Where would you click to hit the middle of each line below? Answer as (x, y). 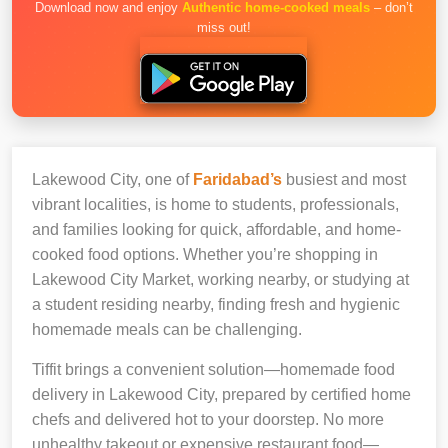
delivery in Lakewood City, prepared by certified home (221, 394)
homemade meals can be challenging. (167, 329)
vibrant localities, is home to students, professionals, (215, 204)
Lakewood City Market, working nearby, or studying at (220, 279)
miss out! (224, 27)
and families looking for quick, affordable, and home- (216, 229)
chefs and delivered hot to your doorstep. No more (208, 419)
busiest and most (344, 179)
